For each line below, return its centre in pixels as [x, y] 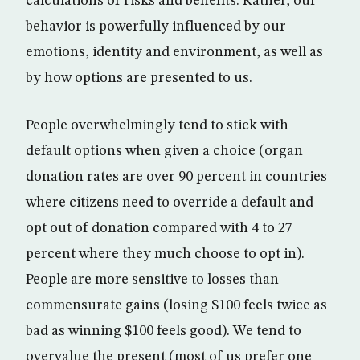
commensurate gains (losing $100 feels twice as [176, 305]
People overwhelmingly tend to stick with [157, 125]
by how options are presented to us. [139, 78]
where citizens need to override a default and [170, 202]
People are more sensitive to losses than [152, 279]
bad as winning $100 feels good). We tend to [164, 331]
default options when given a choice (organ [164, 151]
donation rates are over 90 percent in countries [176, 176]
